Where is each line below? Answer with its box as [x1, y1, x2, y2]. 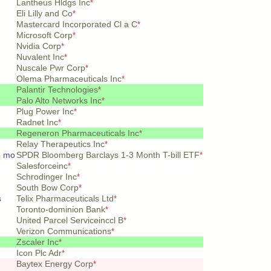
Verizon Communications [16, 226, 111, 236]
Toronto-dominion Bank [16, 204, 105, 214]
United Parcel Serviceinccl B [16, 215, 123, 225]
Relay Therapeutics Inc [16, 139, 105, 149]
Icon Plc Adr [16, 248, 62, 258]
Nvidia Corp [16, 41, 61, 51]
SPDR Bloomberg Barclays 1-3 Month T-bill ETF [16, 150, 200, 160]
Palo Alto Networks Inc [16, 96, 102, 105]
